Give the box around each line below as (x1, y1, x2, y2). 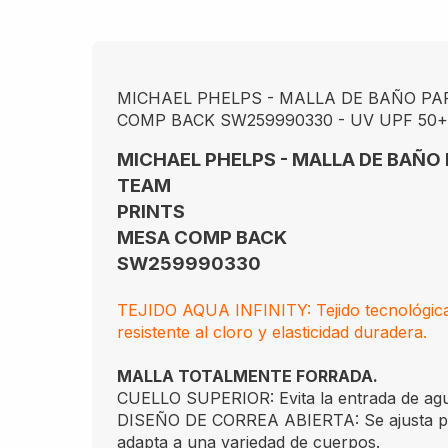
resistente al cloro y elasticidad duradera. (117, 322, 427, 342)
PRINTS (117, 200, 185, 223)
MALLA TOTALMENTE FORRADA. (117, 366, 378, 386)
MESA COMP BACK (117, 226, 287, 249)
